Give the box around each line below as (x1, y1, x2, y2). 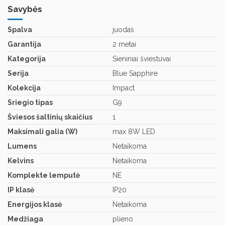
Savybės (8, 4, 42, 15)
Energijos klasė (8, 200, 62, 209)
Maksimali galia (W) (8, 128, 77, 136)
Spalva (8, 26, 32, 34)
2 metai (113, 40, 136, 49)
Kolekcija (8, 84, 41, 92)
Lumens (8, 142, 37, 151)
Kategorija (8, 55, 46, 63)
